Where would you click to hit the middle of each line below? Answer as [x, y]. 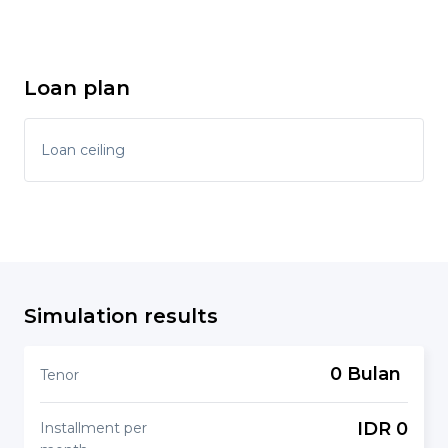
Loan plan [77, 88]
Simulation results [121, 316]
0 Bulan [365, 374]
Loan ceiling [83, 150]
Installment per [93, 428]
